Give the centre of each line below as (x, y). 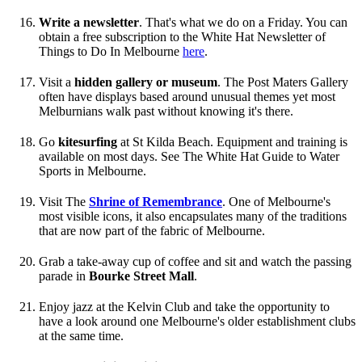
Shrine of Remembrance (156, 202)
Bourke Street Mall (141, 276)
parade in (64, 276)
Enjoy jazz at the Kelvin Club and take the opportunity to (184, 307)
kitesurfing (88, 142)
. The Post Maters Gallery (283, 82)
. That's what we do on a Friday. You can (243, 23)
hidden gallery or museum (146, 82)
